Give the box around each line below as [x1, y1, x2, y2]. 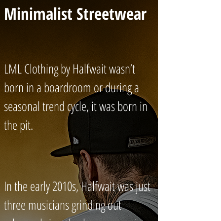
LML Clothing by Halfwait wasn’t [4, 60, 135, 77]
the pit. [4, 116, 33, 134]
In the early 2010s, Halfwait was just [4, 177, 150, 195]
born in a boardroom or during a [4, 78, 139, 96]
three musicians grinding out [4, 196, 121, 214]
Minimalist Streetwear [4, 2, 147, 25]
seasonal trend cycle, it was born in [4, 97, 147, 115]
